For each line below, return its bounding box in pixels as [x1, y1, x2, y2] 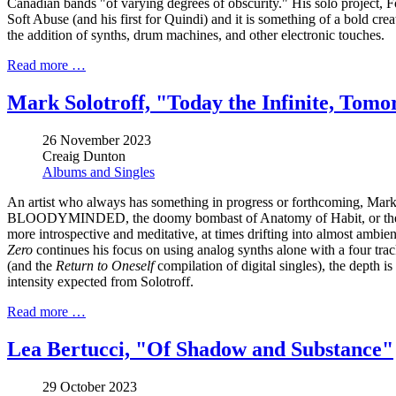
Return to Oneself [56, 258, 154, 274]
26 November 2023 [42, 133, 151, 148]
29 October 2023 [42, 378, 137, 394]
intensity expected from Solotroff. [7, 274, 194, 290]
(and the [7, 258, 56, 274]
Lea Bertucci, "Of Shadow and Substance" [7, 338, 393, 362]
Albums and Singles [42, 164, 155, 180]
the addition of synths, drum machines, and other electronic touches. [7, 27, 385, 43]
